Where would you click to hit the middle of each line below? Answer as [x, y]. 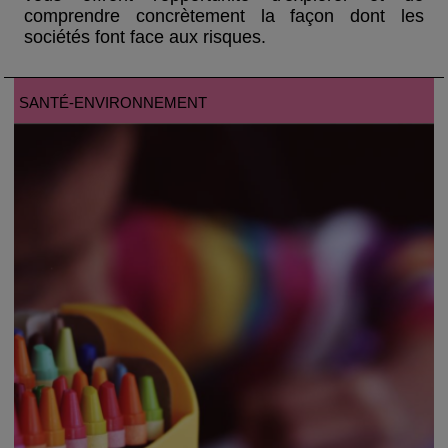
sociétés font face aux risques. [145, 37]
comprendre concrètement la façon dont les [224, 16]
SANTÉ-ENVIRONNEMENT [113, 102]
